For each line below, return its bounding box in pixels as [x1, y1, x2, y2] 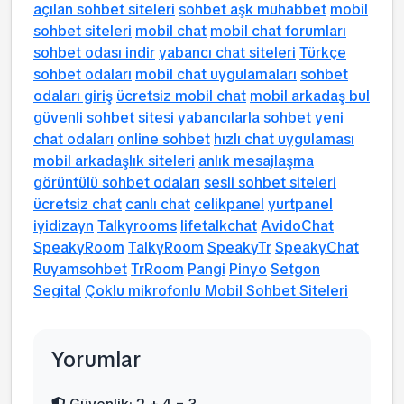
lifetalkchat [180, 216, 257, 235]
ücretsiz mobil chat [116, 87, 246, 106]
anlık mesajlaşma [198, 151, 314, 170]
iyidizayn [33, 216, 94, 235]
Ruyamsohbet [33, 260, 127, 279]
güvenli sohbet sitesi [33, 108, 174, 127]
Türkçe [299, 43, 346, 62]
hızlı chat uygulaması [214, 130, 354, 149]
